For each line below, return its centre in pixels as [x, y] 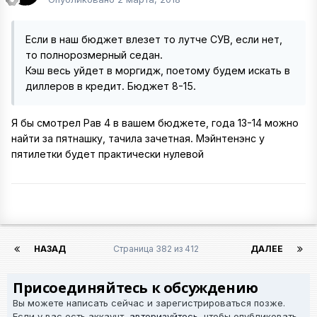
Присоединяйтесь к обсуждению [136, 288]
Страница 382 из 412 [158, 249]
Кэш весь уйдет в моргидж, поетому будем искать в [158, 71]
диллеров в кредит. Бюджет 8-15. [111, 86]
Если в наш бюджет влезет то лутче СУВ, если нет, [154, 40]
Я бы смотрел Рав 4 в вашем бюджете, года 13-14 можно [155, 123]
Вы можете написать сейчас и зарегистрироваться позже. [149, 303]
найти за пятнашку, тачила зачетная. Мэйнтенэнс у [138, 139]
